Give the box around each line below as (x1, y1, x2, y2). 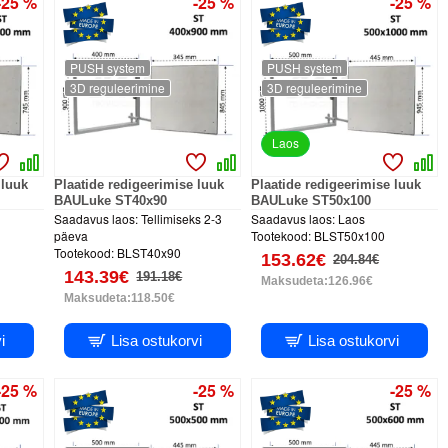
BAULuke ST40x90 (54, 192, 168, 208)
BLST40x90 (117, 243, 182, 261)
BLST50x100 (314, 226, 386, 244)
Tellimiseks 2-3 (141, 209, 223, 227)
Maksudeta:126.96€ (261, 273, 374, 288)
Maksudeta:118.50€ (64, 290, 176, 305)
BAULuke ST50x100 (251, 192, 372, 208)
